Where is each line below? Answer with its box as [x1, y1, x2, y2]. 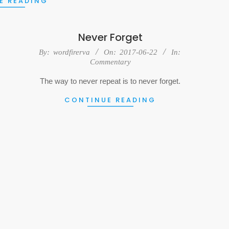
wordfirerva [53, 48, 90, 56]
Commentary [89, 57, 131, 66]
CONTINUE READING [64, 95, 156, 105]
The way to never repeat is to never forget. [40, 76, 180, 85]
